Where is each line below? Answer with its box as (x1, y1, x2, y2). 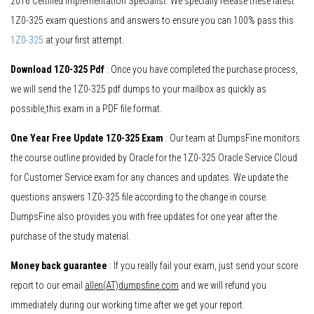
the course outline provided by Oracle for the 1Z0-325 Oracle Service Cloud (11, 152, 297, 164)
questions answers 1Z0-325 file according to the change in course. (11, 191, 268, 203)
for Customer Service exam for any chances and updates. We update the (11, 172, 288, 184)
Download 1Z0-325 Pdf (11, 64, 104, 76)
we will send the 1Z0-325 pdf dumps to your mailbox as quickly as (11, 83, 266, 95)
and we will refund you (179, 280, 266, 292)
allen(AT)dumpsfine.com (85, 280, 179, 292)
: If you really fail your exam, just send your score (107, 260, 298, 272)
